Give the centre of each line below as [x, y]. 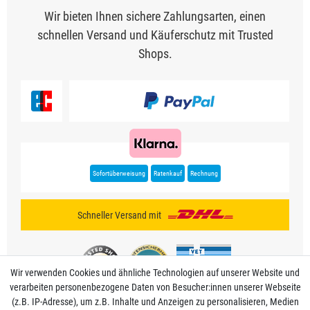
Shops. [155, 53]
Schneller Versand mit [119, 215]
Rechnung [204, 173]
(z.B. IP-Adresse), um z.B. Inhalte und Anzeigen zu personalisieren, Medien [155, 302]
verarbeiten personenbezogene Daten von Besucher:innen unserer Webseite [155, 287]
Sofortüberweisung [119, 173]
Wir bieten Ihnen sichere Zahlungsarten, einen [155, 16]
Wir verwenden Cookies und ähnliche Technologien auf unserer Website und [155, 273]
